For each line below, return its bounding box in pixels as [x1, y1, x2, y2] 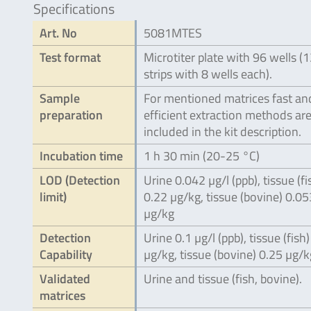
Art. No [40, 24, 77, 42]
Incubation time [40, 146, 123, 165]
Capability [40, 245, 92, 264]
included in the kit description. [144, 122, 301, 141]
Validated [40, 269, 90, 288]
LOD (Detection [40, 171, 120, 190]
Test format [40, 48, 101, 67]
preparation [40, 106, 103, 124]
